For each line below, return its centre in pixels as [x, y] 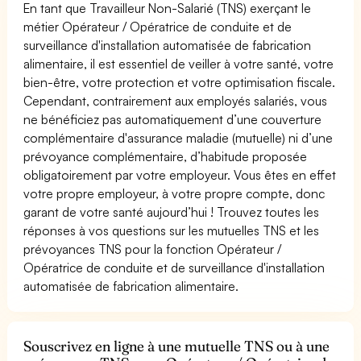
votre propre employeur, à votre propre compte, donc [174, 193]
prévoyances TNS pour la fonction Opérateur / [153, 249]
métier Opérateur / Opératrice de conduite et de [158, 26]
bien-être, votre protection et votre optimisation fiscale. [180, 82]
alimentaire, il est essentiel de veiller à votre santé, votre [179, 63]
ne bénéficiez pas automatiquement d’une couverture [173, 119]
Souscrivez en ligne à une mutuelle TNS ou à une [177, 346]
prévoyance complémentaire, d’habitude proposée [166, 156]
